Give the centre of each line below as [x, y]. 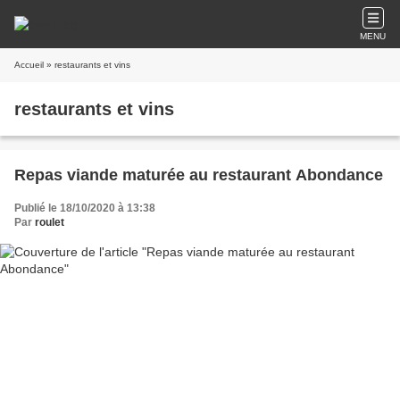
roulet [50, 222]
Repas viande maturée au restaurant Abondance [199, 175]
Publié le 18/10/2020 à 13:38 [85, 208]
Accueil [29, 65]
